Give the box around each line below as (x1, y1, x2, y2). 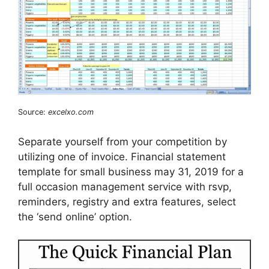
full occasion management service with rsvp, (18, 180, 232, 193)
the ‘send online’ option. (18, 210, 132, 223)
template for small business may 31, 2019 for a (18, 165, 244, 178)
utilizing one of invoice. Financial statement (18, 150, 226, 163)
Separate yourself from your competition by (18, 135, 227, 148)
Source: (18, 107, 48, 117)
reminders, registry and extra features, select (18, 195, 236, 208)
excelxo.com (48, 107, 94, 117)
